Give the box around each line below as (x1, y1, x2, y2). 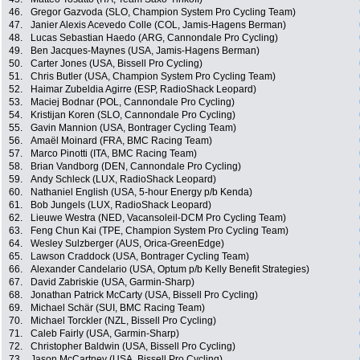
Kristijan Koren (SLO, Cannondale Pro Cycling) (31, 109, 235, 121)
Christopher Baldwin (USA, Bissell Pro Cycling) (31, 341, 235, 353)
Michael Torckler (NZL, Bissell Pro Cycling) (31, 315, 216, 327)
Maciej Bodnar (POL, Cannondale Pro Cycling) (31, 96, 235, 108)
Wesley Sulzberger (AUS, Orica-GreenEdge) (31, 238, 224, 250)
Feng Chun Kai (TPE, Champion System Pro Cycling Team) (31, 225, 288, 237)
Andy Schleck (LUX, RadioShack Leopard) (31, 174, 216, 186)
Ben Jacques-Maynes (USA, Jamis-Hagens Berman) (31, 45, 260, 57)
